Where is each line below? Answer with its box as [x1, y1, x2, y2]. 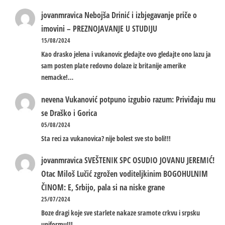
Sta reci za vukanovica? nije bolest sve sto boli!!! [41, 133, 171, 143]
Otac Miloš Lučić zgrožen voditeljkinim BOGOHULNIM [41, 168, 208, 180]
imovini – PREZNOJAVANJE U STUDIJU [41, 23, 157, 34]
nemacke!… [41, 72, 73, 82]
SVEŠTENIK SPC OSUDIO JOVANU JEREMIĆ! [84, 155, 214, 166]
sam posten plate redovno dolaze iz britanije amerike [41, 60, 186, 70]
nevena [41, 93, 63, 105]
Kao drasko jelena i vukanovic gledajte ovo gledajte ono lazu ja [41, 49, 211, 59]
